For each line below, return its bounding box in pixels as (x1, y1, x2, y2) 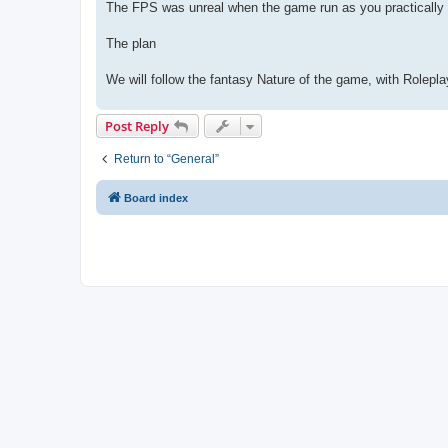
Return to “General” (114, 151, 219, 166)
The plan (106, 35, 156, 51)
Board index (124, 191, 188, 204)
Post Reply (105, 116, 169, 135)
